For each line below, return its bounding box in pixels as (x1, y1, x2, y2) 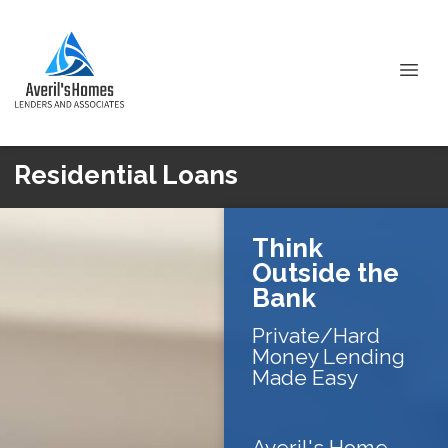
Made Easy (252, 364, 358, 390)
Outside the (252, 257, 399, 288)
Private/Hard (252, 322, 380, 348)
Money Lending (252, 343, 405, 369)
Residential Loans (14, 160, 238, 190)
